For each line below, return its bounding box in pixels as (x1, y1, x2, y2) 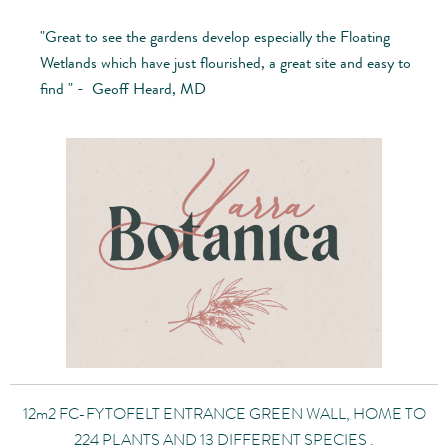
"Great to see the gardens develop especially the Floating (40, 25, 390, 49)
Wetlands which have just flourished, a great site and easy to (40, 51, 411, 75)
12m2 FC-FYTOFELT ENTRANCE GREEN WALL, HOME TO (22, 402, 426, 426)
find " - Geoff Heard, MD (40, 77, 206, 101)
